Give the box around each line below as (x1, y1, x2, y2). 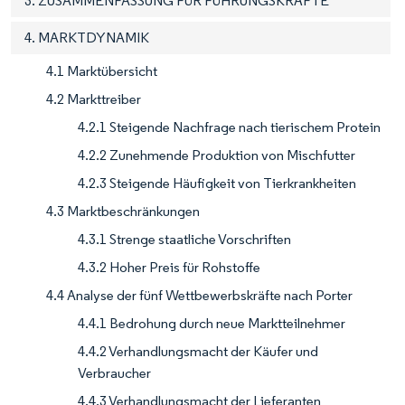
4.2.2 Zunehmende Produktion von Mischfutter (78, 146, 355, 164)
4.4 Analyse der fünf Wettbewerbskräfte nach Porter (46, 286, 353, 304)
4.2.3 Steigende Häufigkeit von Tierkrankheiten (78, 174, 356, 192)
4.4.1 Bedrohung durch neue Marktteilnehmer (78, 314, 345, 332)
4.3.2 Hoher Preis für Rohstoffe (78, 258, 260, 276)
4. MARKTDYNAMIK (24, 28, 149, 46)
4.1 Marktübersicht (46, 61, 157, 80)
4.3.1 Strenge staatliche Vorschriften (78, 230, 291, 248)
